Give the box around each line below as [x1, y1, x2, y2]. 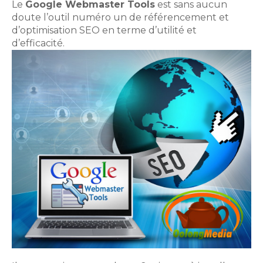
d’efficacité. [12, 37, 65, 49]
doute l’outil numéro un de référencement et [12, 11, 229, 23]
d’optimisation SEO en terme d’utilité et [12, 24, 197, 36]
